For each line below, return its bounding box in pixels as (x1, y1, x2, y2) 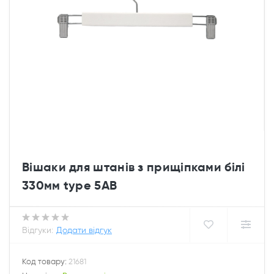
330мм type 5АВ (22, 177, 117, 193)
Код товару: (22, 257, 68, 266)
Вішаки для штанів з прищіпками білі (22, 159, 245, 175)
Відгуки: (22, 225, 53, 235)
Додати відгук (56, 225, 112, 235)
